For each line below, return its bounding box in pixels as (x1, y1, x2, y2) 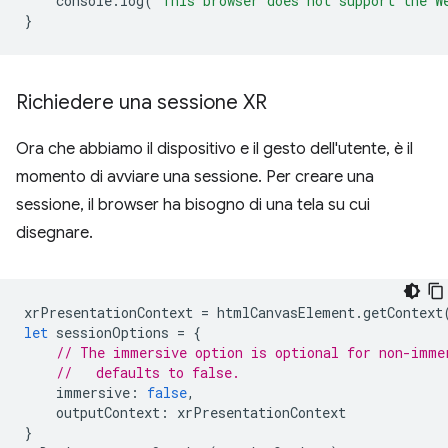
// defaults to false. (56, 363, 240, 382)
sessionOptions (56, 323, 169, 342)
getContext (363, 303, 443, 322)
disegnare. (16, 223, 93, 243)
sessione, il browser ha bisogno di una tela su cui (16, 195, 370, 215)
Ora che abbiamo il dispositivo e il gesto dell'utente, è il (16, 139, 413, 159)
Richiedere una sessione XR (16, 90, 267, 115)
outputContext (56, 403, 160, 422)
